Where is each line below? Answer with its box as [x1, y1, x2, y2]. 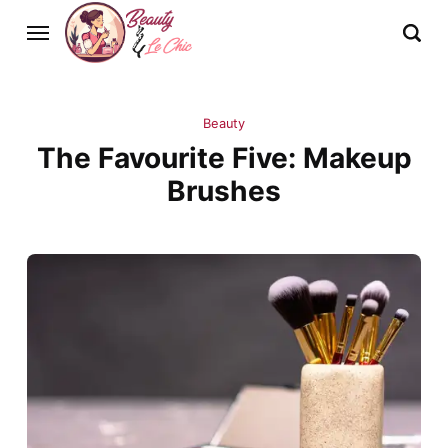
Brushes [167, 174, 281, 209]
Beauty [203, 116, 245, 132]
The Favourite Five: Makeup [36, 141, 412, 176]
